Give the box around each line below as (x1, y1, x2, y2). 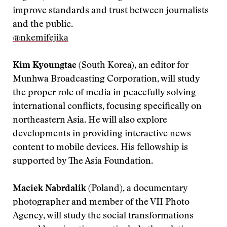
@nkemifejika (13, 34, 68, 43)
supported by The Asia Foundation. (13, 157, 153, 166)
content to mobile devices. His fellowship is (13, 143, 188, 153)
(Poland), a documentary (88, 184, 187, 194)
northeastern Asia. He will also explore (13, 116, 167, 125)
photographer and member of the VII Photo (13, 198, 190, 207)
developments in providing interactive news (13, 130, 191, 139)
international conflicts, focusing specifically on (13, 102, 202, 111)
